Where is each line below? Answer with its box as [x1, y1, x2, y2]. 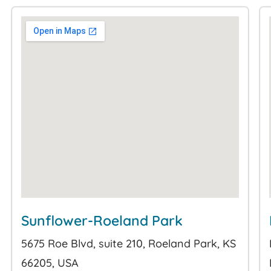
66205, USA [21, 255, 79, 270]
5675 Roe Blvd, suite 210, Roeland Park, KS [21, 236, 236, 250]
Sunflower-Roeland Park [21, 211, 183, 229]
